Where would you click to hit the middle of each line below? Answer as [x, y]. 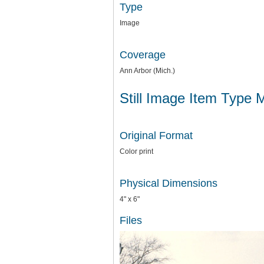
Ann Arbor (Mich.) [147, 71]
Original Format [156, 135]
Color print [136, 151]
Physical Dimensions [169, 183]
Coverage [143, 55]
